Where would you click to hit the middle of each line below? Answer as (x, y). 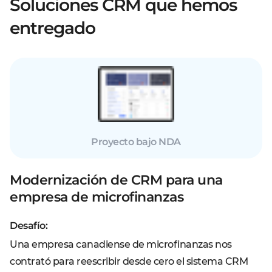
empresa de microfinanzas (97, 197)
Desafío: (29, 226)
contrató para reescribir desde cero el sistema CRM (129, 261)
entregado (53, 28)
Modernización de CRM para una (116, 180)
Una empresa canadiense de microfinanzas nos (121, 244)
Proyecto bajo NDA (136, 142)
